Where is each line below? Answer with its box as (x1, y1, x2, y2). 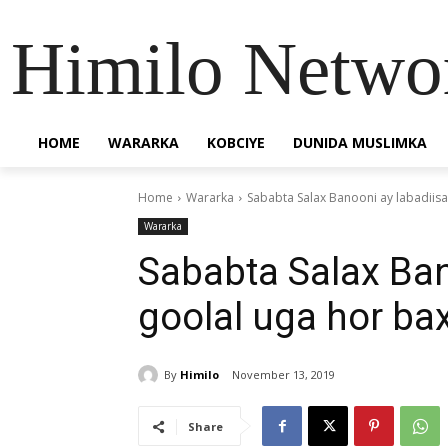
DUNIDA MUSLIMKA (293, 133, 427, 152)
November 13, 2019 (232, 367, 335, 383)
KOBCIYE (207, 133, 265, 152)
